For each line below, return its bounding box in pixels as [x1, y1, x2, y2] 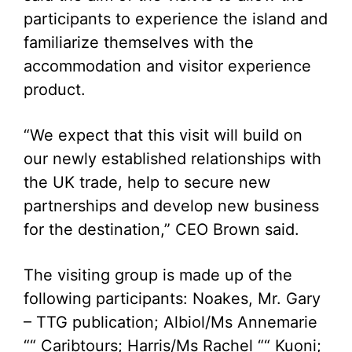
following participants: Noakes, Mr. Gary [24, 289, 321, 308]
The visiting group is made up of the [24, 266, 292, 284]
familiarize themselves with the [24, 33, 254, 52]
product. [24, 80, 86, 99]
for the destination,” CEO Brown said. [24, 220, 299, 239]
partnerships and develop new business [24, 196, 319, 215]
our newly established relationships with [24, 149, 321, 168]
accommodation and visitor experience [24, 57, 311, 75]
